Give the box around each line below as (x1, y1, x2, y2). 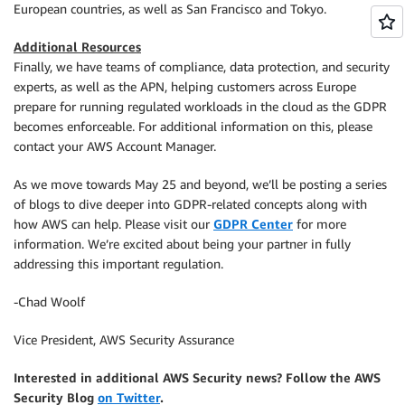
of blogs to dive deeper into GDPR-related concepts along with (14, 196, 367, 212)
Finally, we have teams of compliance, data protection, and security (14, 59, 390, 74)
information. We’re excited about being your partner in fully (14, 236, 351, 251)
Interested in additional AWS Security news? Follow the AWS (14, 370, 381, 385)
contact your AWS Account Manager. (14, 138, 216, 154)
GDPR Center (213, 216, 293, 231)
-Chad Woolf (14, 294, 85, 309)
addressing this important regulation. (14, 256, 223, 271)
